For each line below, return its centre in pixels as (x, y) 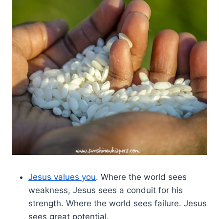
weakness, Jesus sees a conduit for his (106, 190)
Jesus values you (62, 177)
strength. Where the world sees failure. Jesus (118, 203)
